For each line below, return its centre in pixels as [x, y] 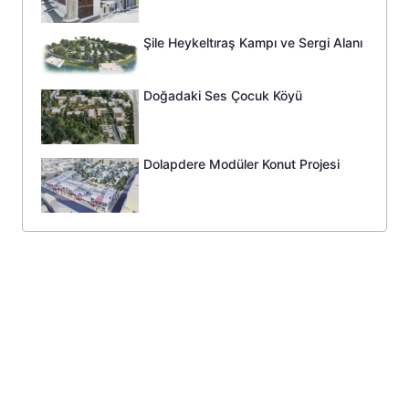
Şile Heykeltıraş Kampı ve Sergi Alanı [253, 43]
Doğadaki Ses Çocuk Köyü [223, 95]
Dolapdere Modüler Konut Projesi [242, 164]
